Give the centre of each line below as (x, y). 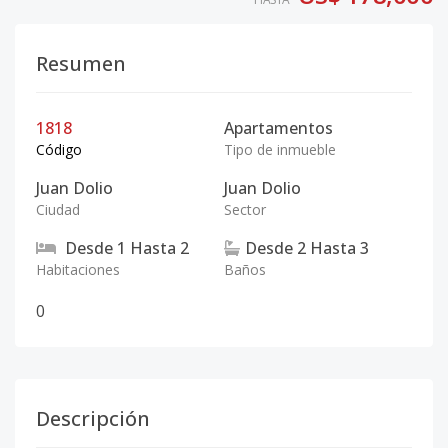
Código (59, 149)
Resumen (81, 63)
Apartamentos (278, 128)
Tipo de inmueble (280, 149)
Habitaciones (78, 269)
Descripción (93, 418)
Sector (245, 209)
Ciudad (58, 209)
